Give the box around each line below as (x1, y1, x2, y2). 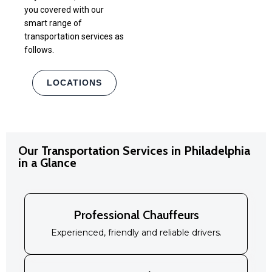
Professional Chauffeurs (73, 207, 199, 222)
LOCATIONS (46, 77, 102, 87)
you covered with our (24, 4, 104, 15)
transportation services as (24, 31, 124, 41)
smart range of (24, 18, 82, 28)
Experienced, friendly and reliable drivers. (50, 226, 222, 238)
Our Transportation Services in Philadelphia (18, 143, 250, 158)
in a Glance (18, 155, 76, 170)
